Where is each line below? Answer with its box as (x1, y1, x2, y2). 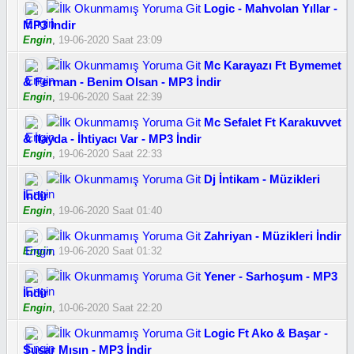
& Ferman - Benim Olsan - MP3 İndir (23, 75, 221, 88)
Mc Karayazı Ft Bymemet (204, 58, 341, 72)
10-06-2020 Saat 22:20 (58, 302, 162, 314)
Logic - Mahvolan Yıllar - (204, 2, 337, 15)
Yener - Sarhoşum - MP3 (204, 269, 337, 283)
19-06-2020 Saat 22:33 (58, 148, 162, 160)
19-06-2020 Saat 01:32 (58, 245, 162, 257)
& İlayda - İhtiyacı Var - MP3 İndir (23, 132, 201, 145)
